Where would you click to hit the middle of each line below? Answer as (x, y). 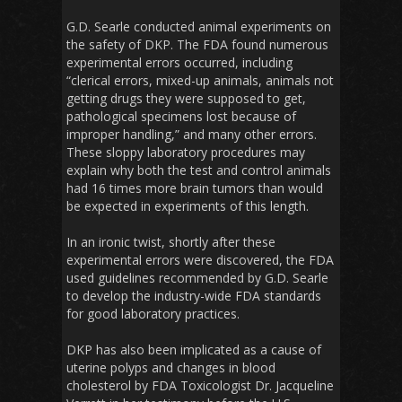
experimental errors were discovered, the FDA (200, 260)
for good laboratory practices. (153, 314)
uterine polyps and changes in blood (171, 368)
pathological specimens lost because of (181, 117)
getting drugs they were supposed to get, (186, 99)
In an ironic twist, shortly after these (171, 242)
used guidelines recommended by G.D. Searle (197, 278)
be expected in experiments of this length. (188, 206)
